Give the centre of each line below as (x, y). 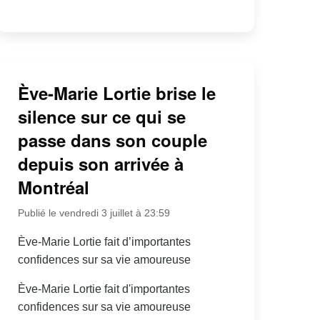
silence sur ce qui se (101, 116)
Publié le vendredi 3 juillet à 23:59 (94, 212)
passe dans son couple (112, 140)
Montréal (53, 187)
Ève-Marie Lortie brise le (116, 92)
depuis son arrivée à (100, 163)
